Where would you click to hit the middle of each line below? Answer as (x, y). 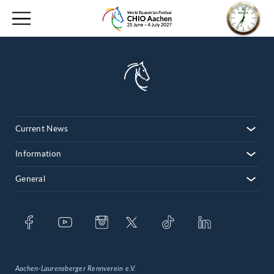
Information (39, 154)
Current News (42, 129)
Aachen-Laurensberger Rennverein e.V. (76, 268)
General (30, 179)
